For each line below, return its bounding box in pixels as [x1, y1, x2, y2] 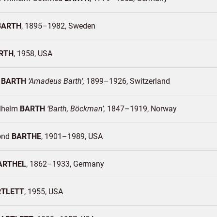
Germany [73, 159, 104, 169]
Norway [151, 104, 177, 113]
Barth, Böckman [48, 104, 102, 113]
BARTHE [12, 132, 41, 141]
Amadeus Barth [29, 77, 81, 86]
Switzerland [130, 77, 170, 86]
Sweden [68, 21, 95, 31]
